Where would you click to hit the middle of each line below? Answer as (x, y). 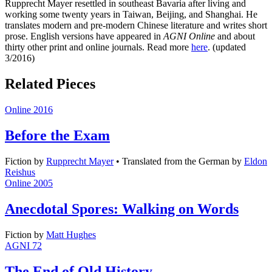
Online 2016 (29, 110)
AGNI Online (189, 36)
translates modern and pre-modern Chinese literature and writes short (136, 25)
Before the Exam (57, 136)
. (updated (227, 47)
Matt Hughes (71, 234)
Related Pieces (50, 84)
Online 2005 (29, 183)
